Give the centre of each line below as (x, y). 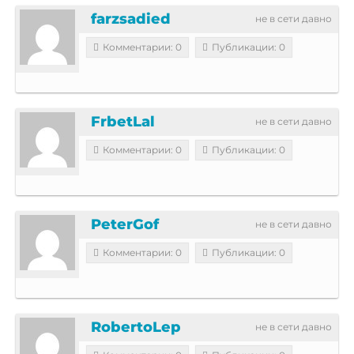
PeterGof (125, 224)
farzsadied (131, 19)
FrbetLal (123, 121)
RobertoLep (136, 327)
